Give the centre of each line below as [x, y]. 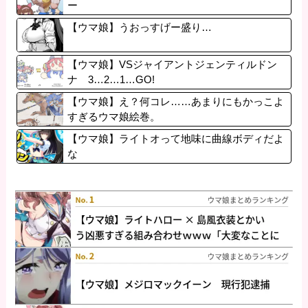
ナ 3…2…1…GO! [111, 80]
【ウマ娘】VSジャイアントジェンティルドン [173, 65]
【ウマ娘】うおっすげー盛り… [140, 27]
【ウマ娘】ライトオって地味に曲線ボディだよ [176, 139]
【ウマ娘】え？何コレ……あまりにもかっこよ [176, 102]
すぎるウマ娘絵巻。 [114, 117]
